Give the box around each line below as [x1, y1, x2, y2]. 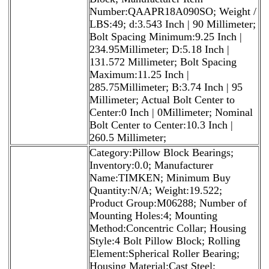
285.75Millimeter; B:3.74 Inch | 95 [89, 80, 243, 93]
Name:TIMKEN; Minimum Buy [89, 171, 231, 184]
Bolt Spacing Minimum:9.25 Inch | [89, 30, 242, 43]
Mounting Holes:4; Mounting [89, 209, 217, 222]
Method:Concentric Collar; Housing [89, 222, 246, 234]
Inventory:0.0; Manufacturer [89, 159, 213, 171]
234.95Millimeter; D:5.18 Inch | [89, 43, 229, 55]
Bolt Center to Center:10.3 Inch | [89, 118, 233, 131]
